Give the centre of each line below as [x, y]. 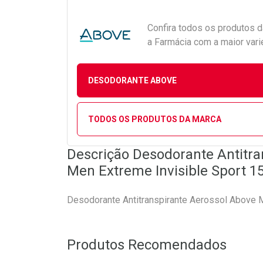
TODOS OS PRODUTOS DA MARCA [154, 119]
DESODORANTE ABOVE [132, 80]
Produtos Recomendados [147, 245]
